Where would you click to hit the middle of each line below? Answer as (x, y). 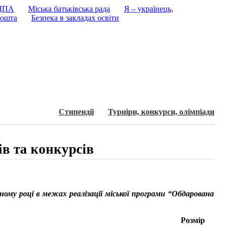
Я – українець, (149, 9)
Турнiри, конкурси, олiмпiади (161, 112)
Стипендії (76, 112)
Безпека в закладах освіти (75, 18)
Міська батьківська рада (69, 9)
